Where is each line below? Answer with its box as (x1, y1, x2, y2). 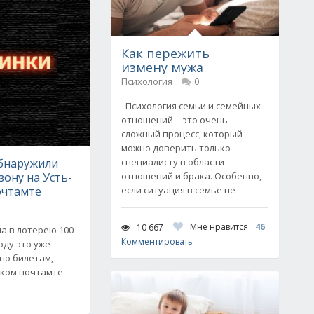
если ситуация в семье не (121, 184, 235, 196)
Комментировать (121, 235, 193, 247)
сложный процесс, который (121, 128, 243, 140)
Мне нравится (190, 221, 248, 233)
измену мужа (121, 59, 203, 76)
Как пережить (121, 45, 210, 62)
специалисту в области (121, 156, 224, 168)
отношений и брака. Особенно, (121, 170, 261, 182)
